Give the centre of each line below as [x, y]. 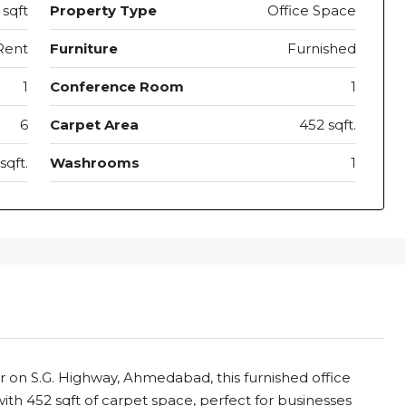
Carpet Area [94, 125]
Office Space [312, 11]
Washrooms [94, 163]
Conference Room [116, 87]
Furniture [83, 49]
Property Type [103, 11]
